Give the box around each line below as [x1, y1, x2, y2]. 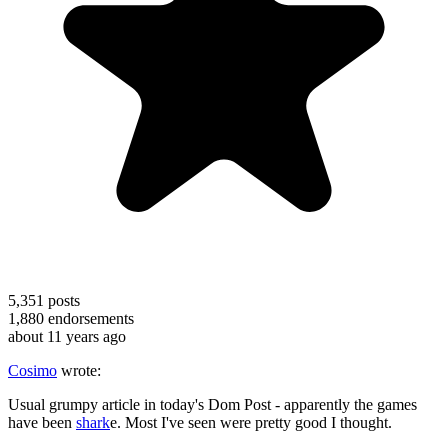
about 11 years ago [8, 327, 126, 345]
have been [8, 413, 76, 431]
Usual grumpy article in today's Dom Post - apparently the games [8, 395, 417, 413]
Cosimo [8, 361, 57, 379]
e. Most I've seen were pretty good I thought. [110, 413, 392, 431]
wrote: [57, 361, 101, 379]
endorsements [44, 309, 134, 327]
